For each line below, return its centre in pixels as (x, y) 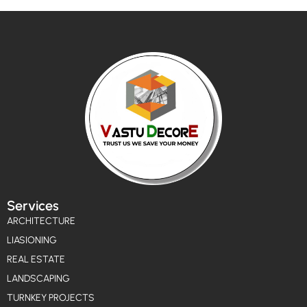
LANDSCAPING (38, 279)
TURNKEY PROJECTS (51, 298)
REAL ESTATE (36, 260)
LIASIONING (32, 241)
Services (33, 206)
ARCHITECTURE (41, 221)
